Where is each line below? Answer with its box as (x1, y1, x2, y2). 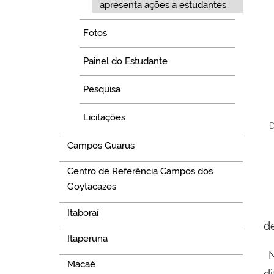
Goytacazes (67, 181, 116, 193)
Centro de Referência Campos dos (67, 166, 213, 177)
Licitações (83, 112, 126, 124)
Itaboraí (67, 207, 98, 218)
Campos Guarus (67, 139, 135, 151)
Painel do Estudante (83, 56, 168, 67)
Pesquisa (83, 84, 121, 95)
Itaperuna (67, 232, 108, 244)
